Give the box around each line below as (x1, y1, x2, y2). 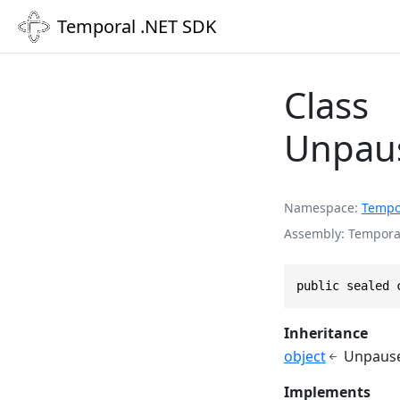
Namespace (283, 198, 354, 216)
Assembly (283, 224, 341, 242)
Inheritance (283, 322, 368, 343)
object (283, 346, 326, 366)
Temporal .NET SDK (57, 13, 216, 38)
